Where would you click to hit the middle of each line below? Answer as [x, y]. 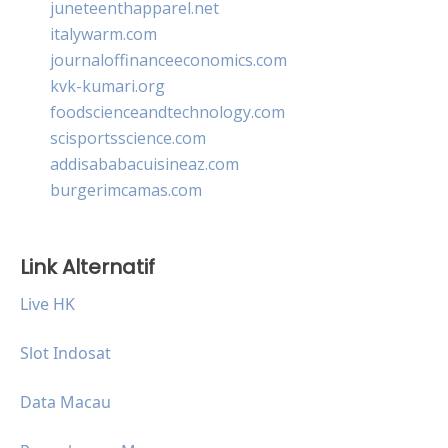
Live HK [47, 303]
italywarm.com [103, 33]
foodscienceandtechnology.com [167, 111]
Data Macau [65, 401]
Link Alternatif [87, 266]
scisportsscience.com [128, 137]
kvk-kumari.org [107, 85]
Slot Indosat [65, 352]
